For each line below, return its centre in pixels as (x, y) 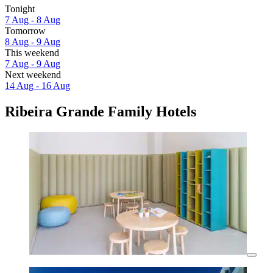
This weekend (32, 53)
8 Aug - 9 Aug (33, 42)
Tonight (20, 9)
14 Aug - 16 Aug (37, 86)
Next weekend (33, 75)
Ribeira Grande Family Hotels (101, 112)
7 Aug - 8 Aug (33, 20)
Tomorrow (25, 31)
